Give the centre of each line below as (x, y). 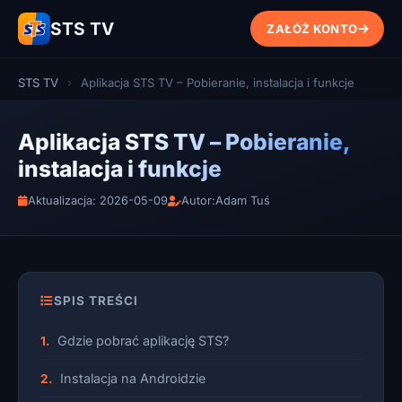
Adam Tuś (243, 201)
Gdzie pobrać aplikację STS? (143, 341)
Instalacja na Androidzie (133, 378)
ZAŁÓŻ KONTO (312, 29)
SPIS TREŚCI (96, 301)
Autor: (198, 201)
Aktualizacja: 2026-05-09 (98, 201)
